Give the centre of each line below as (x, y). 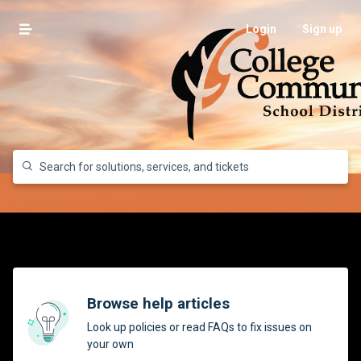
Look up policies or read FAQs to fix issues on (199, 327)
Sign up (322, 29)
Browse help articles (158, 304)
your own (110, 344)
